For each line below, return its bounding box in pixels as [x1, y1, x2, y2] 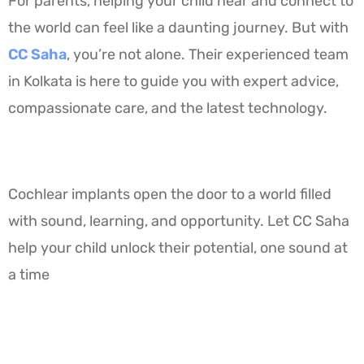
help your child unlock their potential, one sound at [8, 238, 348, 257]
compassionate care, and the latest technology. [8, 98, 327, 117]
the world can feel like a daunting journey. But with [8, 18, 349, 37]
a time [8, 265, 50, 284]
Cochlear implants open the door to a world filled [8, 184, 331, 203]
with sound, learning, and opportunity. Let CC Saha [8, 211, 349, 230]
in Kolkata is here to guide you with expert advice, [8, 71, 339, 90]
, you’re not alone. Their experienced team [67, 45, 349, 63]
